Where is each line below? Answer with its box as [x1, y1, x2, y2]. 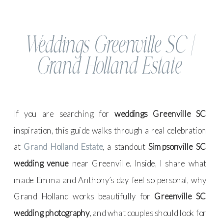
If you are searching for [14, 109, 115, 119]
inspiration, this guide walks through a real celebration [14, 125, 207, 136]
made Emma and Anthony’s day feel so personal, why [14, 174, 207, 185]
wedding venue [14, 158, 69, 168]
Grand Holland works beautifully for [14, 191, 154, 202]
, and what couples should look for [89, 207, 207, 218]
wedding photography [14, 207, 90, 218]
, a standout [103, 141, 148, 152]
